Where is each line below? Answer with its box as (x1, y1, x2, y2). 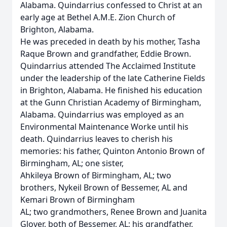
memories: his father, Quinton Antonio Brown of (20, 145, 205, 157)
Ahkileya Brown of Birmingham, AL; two (20, 170, 171, 181)
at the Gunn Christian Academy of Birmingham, (20, 97, 201, 108)
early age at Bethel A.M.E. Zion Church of (20, 12, 175, 23)
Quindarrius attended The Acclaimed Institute (20, 60, 196, 71)
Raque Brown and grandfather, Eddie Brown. (20, 48, 191, 59)
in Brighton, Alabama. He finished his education (20, 85, 202, 96)
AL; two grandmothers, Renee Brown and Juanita (20, 206, 207, 217)
